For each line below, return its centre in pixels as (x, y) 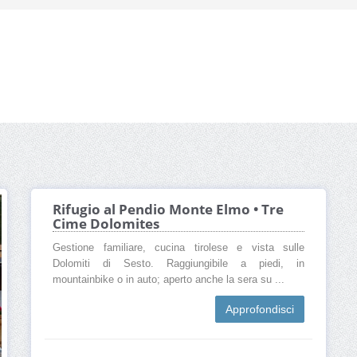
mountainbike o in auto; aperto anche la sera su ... (169, 280)
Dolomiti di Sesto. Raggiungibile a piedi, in (178, 264)
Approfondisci (260, 310)
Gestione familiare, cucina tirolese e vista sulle (178, 248)
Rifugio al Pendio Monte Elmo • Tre (168, 210)
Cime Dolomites (106, 224)
